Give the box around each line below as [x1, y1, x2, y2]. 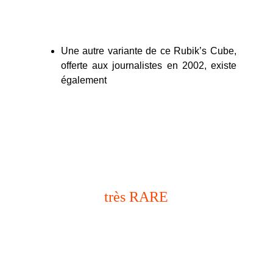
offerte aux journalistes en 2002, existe [61, 60, 236, 71]
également [61, 75, 107, 85]
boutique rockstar [37, 150, 148, 166]
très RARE [104, 189, 169, 205]
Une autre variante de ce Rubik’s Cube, [61, 46, 236, 56]
